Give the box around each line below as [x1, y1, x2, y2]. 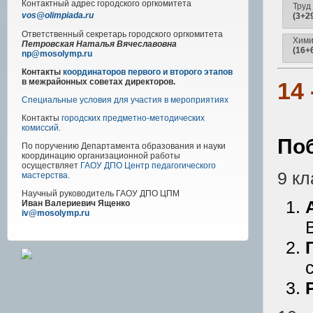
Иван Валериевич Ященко [22, 198, 130, 208]
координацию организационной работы [22, 150, 180, 161]
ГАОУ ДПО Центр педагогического [80, 160, 216, 170]
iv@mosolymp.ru [22, 208, 89, 218]
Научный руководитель [22, 188, 114, 198]
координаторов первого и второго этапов [63, 66, 233, 77]
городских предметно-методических [61, 112, 205, 123]
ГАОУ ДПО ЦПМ [116, 188, 180, 198]
